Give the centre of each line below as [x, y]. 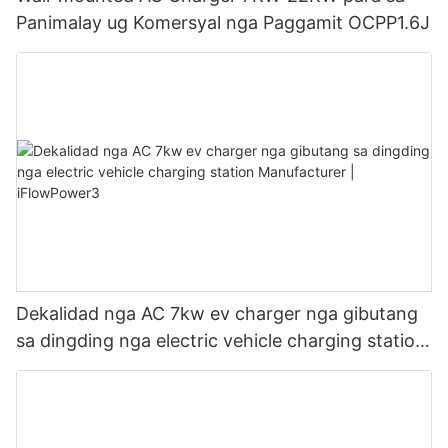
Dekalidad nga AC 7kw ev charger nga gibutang [217, 314]
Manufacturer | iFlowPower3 [136, 368]
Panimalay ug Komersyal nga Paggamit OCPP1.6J [223, 22]
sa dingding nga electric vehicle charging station [221, 341]
